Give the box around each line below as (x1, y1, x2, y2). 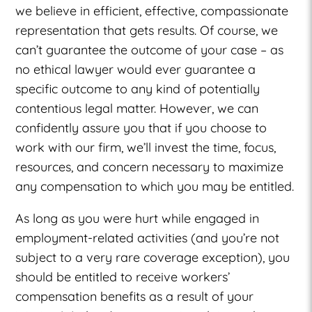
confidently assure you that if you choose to (15, 119, 267, 136)
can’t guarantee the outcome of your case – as (15, 41, 284, 58)
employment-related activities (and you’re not (15, 229, 280, 246)
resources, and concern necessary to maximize (15, 158, 284, 175)
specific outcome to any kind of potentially (15, 80, 260, 97)
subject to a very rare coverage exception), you (15, 249, 290, 265)
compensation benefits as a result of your (15, 288, 254, 304)
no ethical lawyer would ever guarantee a (15, 61, 256, 77)
